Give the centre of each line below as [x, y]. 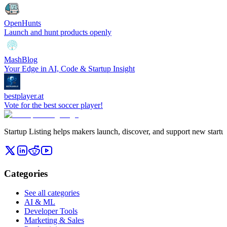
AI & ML [40, 202]
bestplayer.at [24, 96]
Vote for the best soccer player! [53, 105]
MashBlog [21, 59]
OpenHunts [23, 23]
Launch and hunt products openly [58, 32]
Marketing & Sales [54, 220]
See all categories [52, 193]
